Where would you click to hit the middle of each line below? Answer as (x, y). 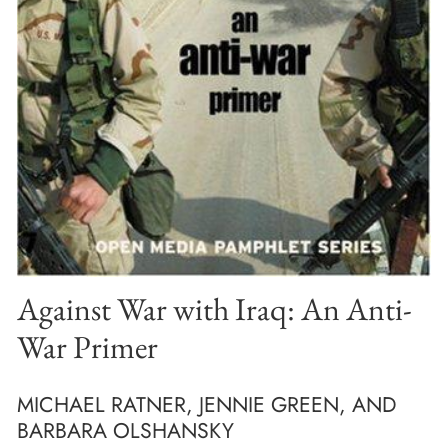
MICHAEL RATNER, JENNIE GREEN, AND (206, 404)
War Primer (87, 347)
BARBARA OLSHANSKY (125, 430)
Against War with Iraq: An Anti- (214, 309)
